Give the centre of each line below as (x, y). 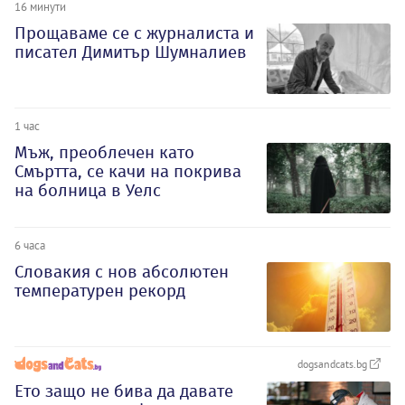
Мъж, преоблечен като (104, 153)
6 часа (30, 245)
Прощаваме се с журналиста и (134, 33)
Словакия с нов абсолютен (122, 272)
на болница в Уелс (88, 191)
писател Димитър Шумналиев (131, 52)
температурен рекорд (100, 291)
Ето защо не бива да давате (124, 391)
